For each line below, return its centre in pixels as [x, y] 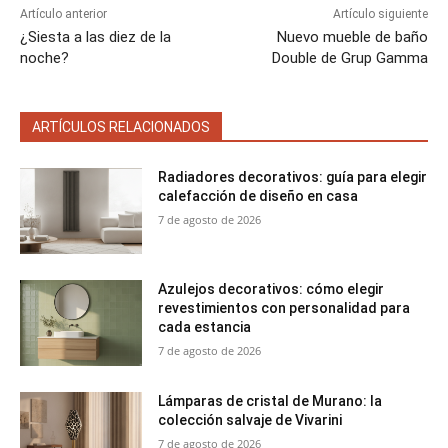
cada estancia [205, 327]
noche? [44, 58]
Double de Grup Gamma [349, 58]
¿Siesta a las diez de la [95, 37]
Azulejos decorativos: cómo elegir [271, 289]
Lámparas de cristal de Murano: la [270, 400]
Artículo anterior [63, 14]
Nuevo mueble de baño [352, 37]
